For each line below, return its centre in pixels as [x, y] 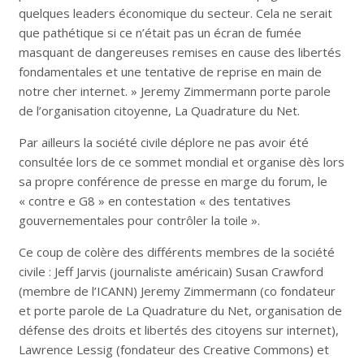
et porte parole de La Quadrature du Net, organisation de [180, 311]
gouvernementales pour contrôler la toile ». [139, 221]
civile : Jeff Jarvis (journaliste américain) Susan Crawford [171, 272]
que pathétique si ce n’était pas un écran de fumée [160, 33]
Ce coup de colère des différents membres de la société [176, 252]
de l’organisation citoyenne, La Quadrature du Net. [159, 111]
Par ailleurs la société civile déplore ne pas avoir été [163, 143]
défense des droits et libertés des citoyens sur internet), [178, 330]
